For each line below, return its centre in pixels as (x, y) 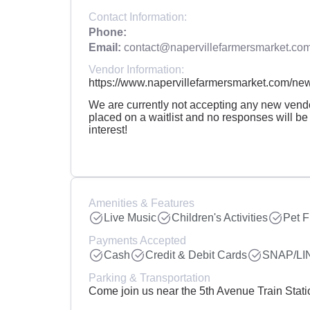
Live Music (130, 218)
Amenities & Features (142, 202)
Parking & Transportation (149, 277)
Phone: (108, 31)
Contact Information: (138, 16)
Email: (105, 47)
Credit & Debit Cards (196, 255)
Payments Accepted (137, 240)
